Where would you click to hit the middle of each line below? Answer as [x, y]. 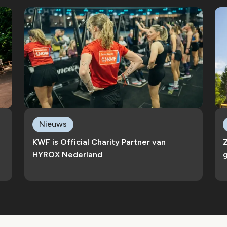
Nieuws [53, 124]
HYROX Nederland [67, 154]
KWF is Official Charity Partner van [99, 142]
